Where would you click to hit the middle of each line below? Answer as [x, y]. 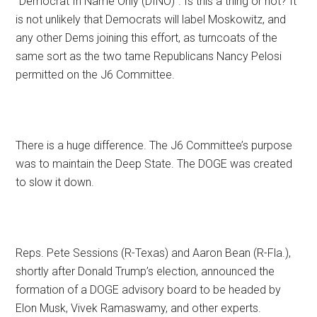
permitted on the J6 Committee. [96, 75]
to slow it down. [55, 183]
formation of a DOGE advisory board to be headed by [149, 290]
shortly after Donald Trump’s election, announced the [145, 272]
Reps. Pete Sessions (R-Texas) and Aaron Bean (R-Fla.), [154, 253]
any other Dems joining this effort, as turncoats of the [147, 38]
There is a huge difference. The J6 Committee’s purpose [154, 146]
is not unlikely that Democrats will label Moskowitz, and [151, 20]
